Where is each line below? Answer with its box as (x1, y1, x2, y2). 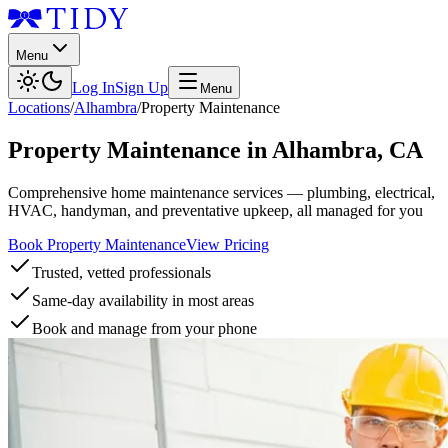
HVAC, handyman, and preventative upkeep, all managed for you (8, 201, 423, 219)
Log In (72, 79, 115, 96)
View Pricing (186, 235, 269, 253)
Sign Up (115, 79, 168, 96)
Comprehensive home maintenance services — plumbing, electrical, (8, 183, 435, 201)
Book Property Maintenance (8, 235, 186, 253)
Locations (8, 99, 70, 116)
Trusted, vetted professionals (32, 263, 211, 281)
